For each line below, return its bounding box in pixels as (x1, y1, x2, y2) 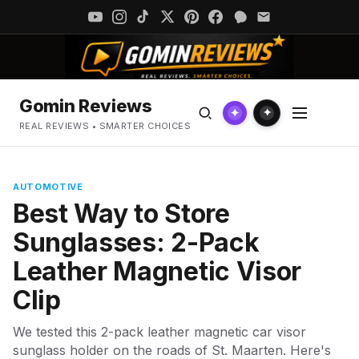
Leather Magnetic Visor (13, 256, 301, 287)
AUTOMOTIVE (13, 181, 83, 192)
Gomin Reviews (19, 95, 152, 116)
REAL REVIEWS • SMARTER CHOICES (19, 120, 192, 131)
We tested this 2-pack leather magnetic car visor (13, 324, 306, 340)
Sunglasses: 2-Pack (13, 227, 260, 258)
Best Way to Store (13, 198, 230, 229)
